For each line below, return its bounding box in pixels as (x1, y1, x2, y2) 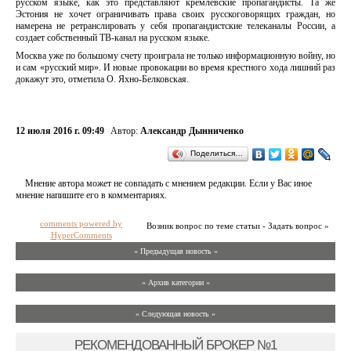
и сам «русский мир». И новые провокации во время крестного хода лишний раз (16, 62, 335, 73)
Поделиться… (190, 149, 243, 157)
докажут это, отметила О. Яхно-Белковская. (16, 74, 189, 85)
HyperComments (50, 230, 112, 240)
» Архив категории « (141, 278, 210, 287)
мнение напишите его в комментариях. (16, 190, 167, 201)
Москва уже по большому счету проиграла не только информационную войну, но (16, 50, 335, 61)
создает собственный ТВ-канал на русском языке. (16, 32, 210, 43)
